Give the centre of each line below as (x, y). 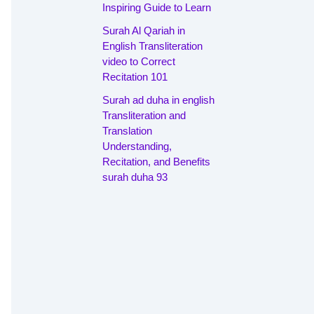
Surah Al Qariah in (144, 30)
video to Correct (139, 61)
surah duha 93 (135, 177)
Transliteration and (144, 115)
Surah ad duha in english (158, 100)
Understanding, (137, 146)
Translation (127, 131)
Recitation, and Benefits (156, 162)
